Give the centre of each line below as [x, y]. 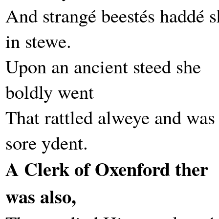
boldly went [50, 91]
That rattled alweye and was [110, 117]
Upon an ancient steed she [103, 66]
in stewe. [38, 41]
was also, [41, 196]
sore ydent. [47, 142]
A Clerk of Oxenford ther [107, 169]
